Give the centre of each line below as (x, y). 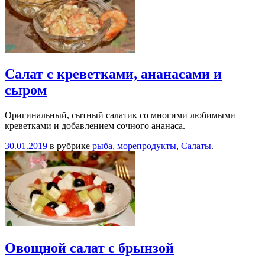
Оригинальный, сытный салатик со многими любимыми (120, 115)
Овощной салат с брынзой (89, 248)
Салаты (196, 146)
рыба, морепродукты (134, 146)
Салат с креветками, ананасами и (113, 74)
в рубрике (70, 146)
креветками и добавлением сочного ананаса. (95, 126)
